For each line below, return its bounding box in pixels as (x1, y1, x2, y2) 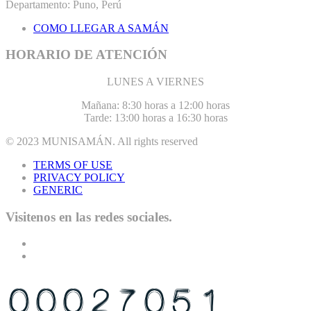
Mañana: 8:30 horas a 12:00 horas (81, 99, 230, 112)
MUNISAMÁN (42, 135, 112, 148)
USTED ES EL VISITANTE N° (6, 274, 167, 288)
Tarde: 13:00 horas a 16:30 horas (83, 112, 228, 124)
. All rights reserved (112, 135, 198, 148)
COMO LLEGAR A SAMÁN (33, 22, 169, 34)
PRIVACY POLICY (33, 171, 125, 184)
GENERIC (33, 184, 83, 196)
